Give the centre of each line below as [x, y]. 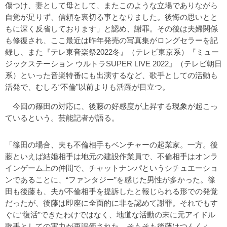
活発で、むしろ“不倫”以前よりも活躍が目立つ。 [87, 87]
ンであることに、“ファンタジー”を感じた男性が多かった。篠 [110, 179]
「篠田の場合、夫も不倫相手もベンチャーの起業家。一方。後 [111, 144]
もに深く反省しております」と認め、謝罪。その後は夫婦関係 [111, 29]
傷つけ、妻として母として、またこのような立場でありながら [111, 6]
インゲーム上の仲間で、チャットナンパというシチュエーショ [111, 168]
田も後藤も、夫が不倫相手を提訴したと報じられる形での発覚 [111, 191]
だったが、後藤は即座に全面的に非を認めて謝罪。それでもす [111, 203]
